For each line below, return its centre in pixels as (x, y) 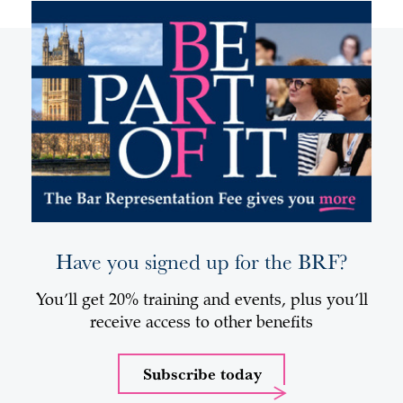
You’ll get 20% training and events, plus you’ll (201, 302)
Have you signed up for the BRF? (201, 261)
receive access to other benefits (201, 324)
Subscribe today (202, 374)
